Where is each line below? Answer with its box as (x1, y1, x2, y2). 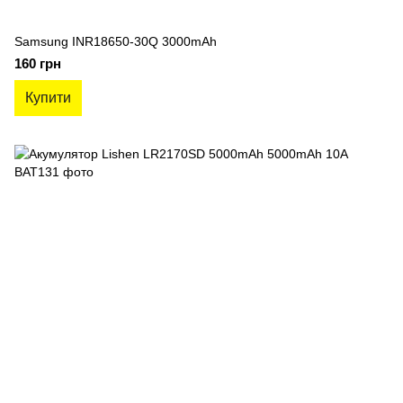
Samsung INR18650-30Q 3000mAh (14, 34, 217, 49)
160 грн (14, 56, 61, 71)
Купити (25, 90, 71, 105)
